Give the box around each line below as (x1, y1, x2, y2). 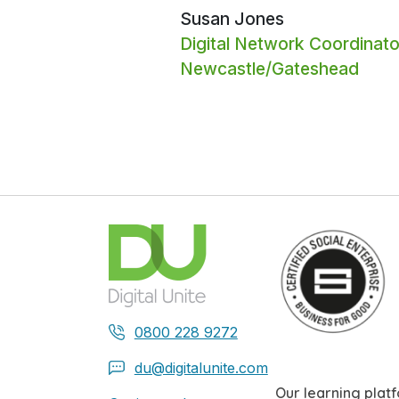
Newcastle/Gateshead (180, 57, 359, 79)
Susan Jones (180, 7, 284, 29)
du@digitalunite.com (134, 358, 268, 377)
